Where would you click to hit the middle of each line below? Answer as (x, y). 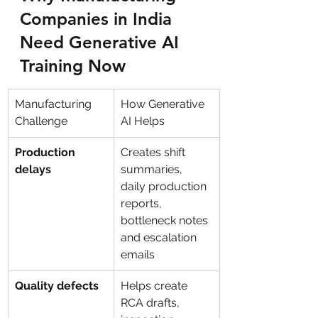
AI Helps (143, 121)
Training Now (73, 66)
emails (138, 254)
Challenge (41, 121)
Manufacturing (55, 104)
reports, (143, 203)
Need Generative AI (102, 42)
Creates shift (154, 152)
